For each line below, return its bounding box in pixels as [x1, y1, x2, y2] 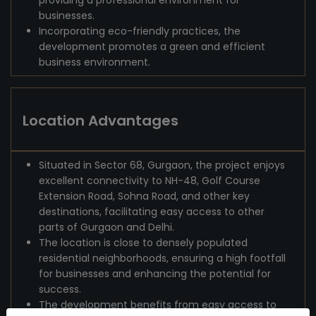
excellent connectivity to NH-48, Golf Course [39, 174, 260, 188]
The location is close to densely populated [39, 236, 248, 250]
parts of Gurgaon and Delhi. [39, 220, 174, 234]
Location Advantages [23, 111, 178, 130]
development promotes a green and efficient [39, 39, 265, 54]
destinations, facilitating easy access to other [39, 205, 265, 219]
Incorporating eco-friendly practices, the [39, 24, 241, 38]
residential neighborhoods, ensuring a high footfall [39, 251, 286, 265]
